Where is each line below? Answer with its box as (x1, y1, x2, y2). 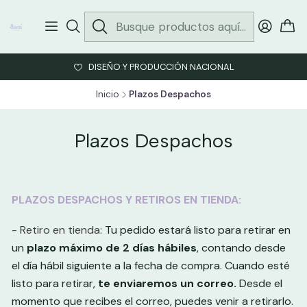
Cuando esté (224, 258, 290, 273)
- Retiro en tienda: (11, 223, 105, 237)
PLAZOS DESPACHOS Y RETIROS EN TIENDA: (11, 193, 241, 207)
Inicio (96, 88, 119, 100)
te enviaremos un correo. (97, 276, 236, 291)
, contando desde (196, 241, 286, 255)
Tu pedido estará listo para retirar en (104, 223, 291, 237)
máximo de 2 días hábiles (56, 241, 197, 255)
